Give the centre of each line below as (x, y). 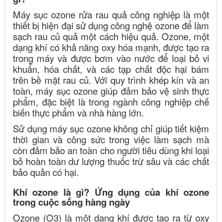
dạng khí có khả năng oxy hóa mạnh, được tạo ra (111, 47)
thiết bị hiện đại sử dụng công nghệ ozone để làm (111, 25)
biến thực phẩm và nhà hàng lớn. (78, 112)
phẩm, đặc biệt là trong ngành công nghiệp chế (111, 101)
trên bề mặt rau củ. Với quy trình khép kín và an (111, 80)
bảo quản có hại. (46, 172)
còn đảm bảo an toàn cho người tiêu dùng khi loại (111, 150)
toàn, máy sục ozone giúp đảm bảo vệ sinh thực (111, 90)
